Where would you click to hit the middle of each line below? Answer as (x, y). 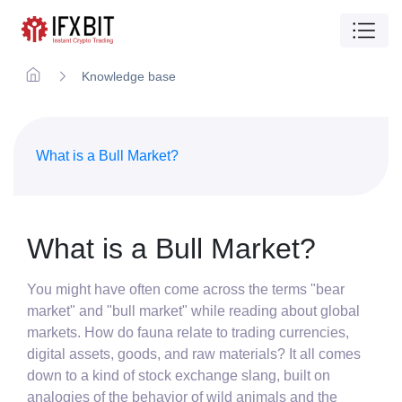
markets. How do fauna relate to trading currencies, (188, 333)
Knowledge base (128, 76)
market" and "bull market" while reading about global (193, 311)
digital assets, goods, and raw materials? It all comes (194, 354)
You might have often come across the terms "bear (186, 290)
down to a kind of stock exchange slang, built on (179, 376)
